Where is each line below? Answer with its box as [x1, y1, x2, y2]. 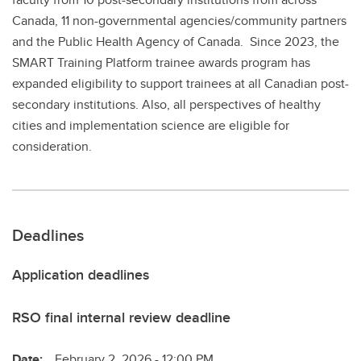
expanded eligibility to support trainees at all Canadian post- [12, 73, 349, 93]
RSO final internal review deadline [12, 306, 230, 328]
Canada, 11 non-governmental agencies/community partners [12, 10, 346, 30]
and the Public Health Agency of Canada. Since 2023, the [12, 31, 339, 51]
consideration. [12, 136, 92, 156]
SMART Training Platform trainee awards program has [12, 52, 310, 72]
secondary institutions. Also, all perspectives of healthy [12, 94, 321, 114]
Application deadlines [12, 263, 149, 285]
